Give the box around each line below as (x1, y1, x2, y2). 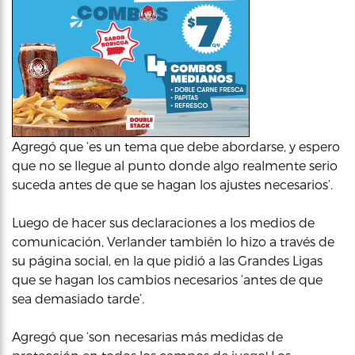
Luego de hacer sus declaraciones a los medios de (12, 215, 315, 230)
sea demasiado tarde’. (12, 291, 144, 306)
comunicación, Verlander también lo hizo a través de (12, 234, 334, 249)
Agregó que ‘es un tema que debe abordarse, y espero (12, 139, 340, 154)
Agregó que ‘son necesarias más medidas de (12, 329, 283, 344)
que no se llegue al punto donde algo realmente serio (12, 158, 338, 173)
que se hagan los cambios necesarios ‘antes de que (12, 272, 323, 287)
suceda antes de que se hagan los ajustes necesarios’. (12, 177, 333, 192)
